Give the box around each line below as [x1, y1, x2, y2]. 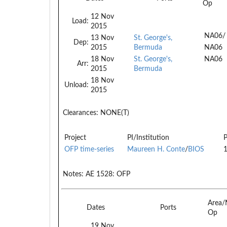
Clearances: [63, 109, 98, 117]
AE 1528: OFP [84, 170, 130, 178]
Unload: [64, 81, 89, 89]
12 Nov [91, 13, 114, 20]
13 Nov [91, 34, 114, 42]
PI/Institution [127, 134, 169, 141]
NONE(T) [98, 109, 129, 117]
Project [64, 134, 86, 141]
